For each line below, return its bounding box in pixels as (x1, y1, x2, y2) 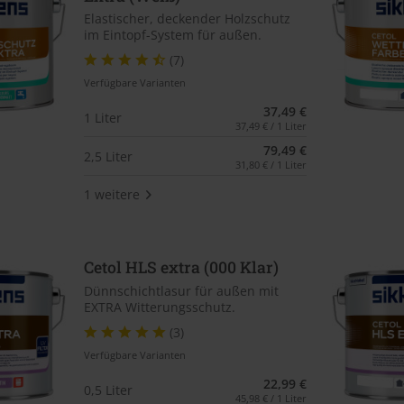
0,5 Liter (83, 381, 133, 399)
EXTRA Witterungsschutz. (83, 298, 235, 316)
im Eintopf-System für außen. (83, 26, 262, 44)
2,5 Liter (83, 147, 133, 165)
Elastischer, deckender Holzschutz (83, 10, 290, 28)
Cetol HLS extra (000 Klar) (83, 257, 279, 279)
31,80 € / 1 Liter (235, 158, 308, 172)
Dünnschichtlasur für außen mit (83, 281, 279, 299)
